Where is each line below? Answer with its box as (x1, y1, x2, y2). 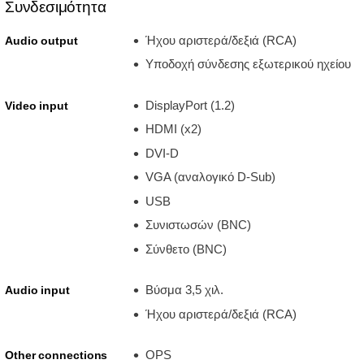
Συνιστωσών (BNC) (145, 218, 251, 232)
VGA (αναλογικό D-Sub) (145, 170, 275, 184)
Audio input (5, 284, 70, 297)
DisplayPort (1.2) (145, 97, 235, 112)
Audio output (5, 33, 78, 47)
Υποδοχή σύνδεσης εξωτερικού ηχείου (145, 57, 351, 71)
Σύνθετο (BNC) (145, 241, 227, 256)
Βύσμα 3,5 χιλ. (145, 283, 223, 297)
